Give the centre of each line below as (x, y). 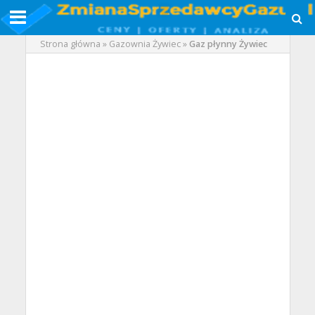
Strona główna (70, 44)
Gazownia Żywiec (144, 44)
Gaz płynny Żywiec (228, 44)
